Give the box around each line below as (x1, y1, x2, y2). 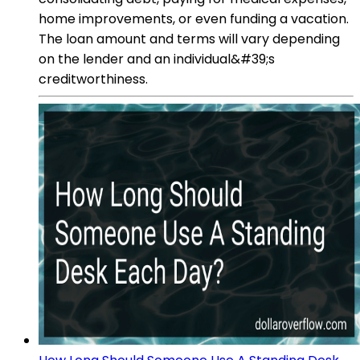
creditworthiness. (39, 69, 148, 88)
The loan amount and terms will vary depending (39, 29, 340, 48)
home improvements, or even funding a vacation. (39, 9, 349, 28)
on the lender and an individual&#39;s (39, 49, 275, 68)
